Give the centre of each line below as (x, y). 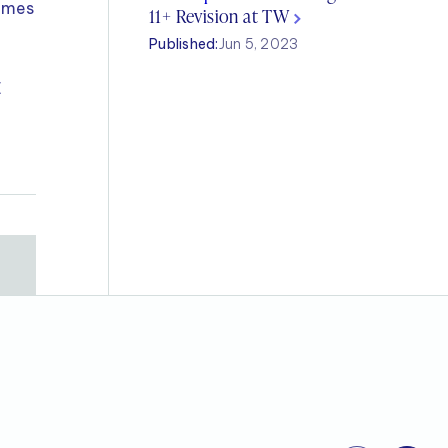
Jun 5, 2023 (258, 44)
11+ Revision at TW (221, 15)
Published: (184, 44)
